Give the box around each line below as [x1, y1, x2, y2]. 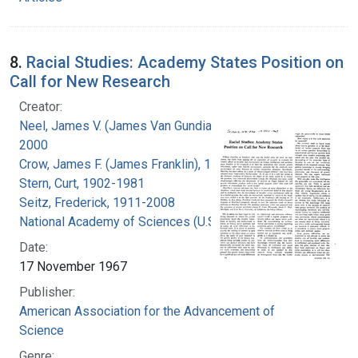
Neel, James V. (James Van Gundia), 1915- [19, 117, 255, 133]
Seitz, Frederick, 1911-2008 [19, 194, 175, 210]
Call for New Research [10, 71, 170, 91]
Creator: [19, 98, 62, 114]
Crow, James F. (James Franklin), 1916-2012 [19, 156, 266, 172]
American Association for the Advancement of [19, 303, 275, 319]
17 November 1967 [19, 258, 127, 274]
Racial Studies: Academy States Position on [26, 52, 344, 72]
